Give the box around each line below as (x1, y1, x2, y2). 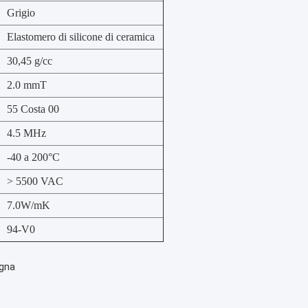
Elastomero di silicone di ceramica (7, 31, 155, 43)
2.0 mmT (7, 79, 47, 91)
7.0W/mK (7, 199, 50, 211)
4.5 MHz (7, 127, 46, 139)
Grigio (7, 7, 35, 19)
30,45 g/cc (7, 55, 52, 67)
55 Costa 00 (7, 103, 59, 115)
